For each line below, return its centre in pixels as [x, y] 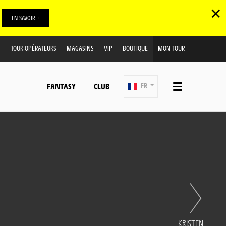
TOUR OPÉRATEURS [33, 48]
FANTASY [61, 86]
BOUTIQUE [135, 48]
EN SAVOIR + [25, 18]
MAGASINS [80, 48]
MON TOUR [171, 48]
